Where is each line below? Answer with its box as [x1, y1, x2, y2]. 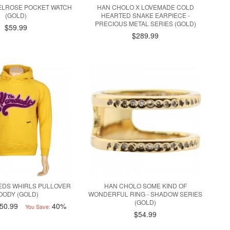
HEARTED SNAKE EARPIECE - [101, 10, 190, 20]
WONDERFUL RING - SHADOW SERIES [88, 189, 203, 198]
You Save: [25, 202, 51, 210]
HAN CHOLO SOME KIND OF [104, 181, 187, 190]
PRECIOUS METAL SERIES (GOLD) [94, 18, 196, 28]
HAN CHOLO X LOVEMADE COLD [97, 2, 194, 11]
